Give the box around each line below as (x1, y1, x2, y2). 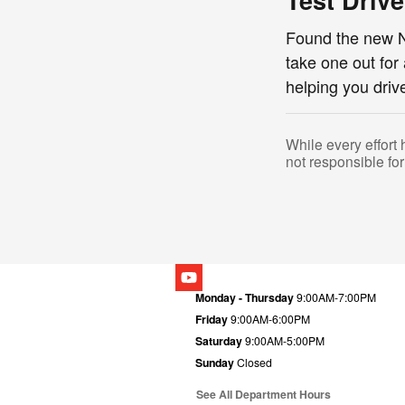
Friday (195, 310, 228, 327)
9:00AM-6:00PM (231, 310, 310, 326)
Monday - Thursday (195, 288, 294, 306)
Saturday (195, 332, 242, 349)
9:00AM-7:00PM (297, 288, 376, 305)
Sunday (195, 353, 234, 371)
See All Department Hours (196, 385, 331, 402)
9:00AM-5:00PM (245, 332, 325, 348)
